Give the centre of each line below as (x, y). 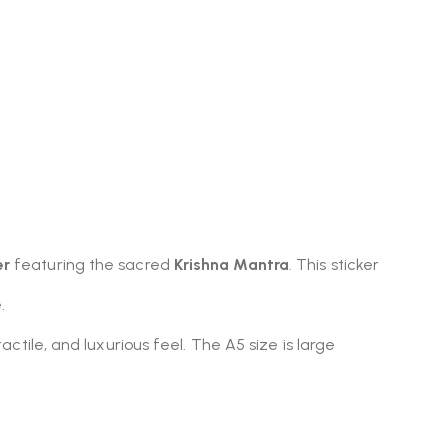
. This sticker (334, 264)
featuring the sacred (92, 264)
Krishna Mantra (231, 264)
